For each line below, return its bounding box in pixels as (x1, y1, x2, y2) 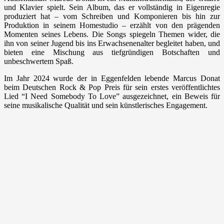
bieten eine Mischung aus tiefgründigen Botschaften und (4, 47, 220, 56)
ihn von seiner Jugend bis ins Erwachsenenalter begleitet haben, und (4, 38, 220, 47)
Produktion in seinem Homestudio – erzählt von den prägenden (4, 20, 220, 29)
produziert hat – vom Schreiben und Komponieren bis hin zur (4, 11, 220, 20)
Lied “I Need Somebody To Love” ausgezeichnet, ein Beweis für (4, 91, 220, 100)
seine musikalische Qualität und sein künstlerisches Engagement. (4, 100, 207, 109)
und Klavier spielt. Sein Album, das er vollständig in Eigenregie (4, 2, 220, 11)
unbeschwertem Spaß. (4, 56, 73, 65)
